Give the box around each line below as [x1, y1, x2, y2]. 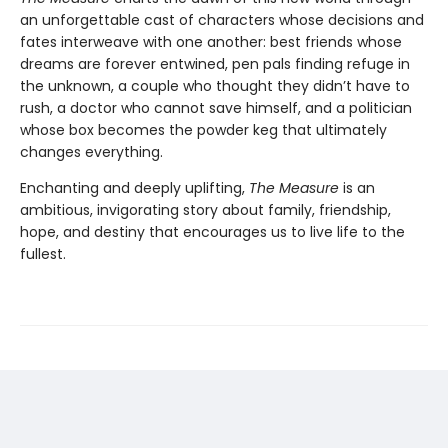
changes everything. [20, 141, 163, 162]
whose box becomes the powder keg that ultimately [20, 119, 387, 140]
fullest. [20, 243, 66, 264]
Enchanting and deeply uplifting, [20, 177, 249, 198]
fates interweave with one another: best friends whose [20, 31, 402, 52]
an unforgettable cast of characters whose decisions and [20, 9, 424, 30]
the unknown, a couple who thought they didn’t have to [20, 75, 410, 96]
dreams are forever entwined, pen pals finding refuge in [20, 53, 410, 74]
